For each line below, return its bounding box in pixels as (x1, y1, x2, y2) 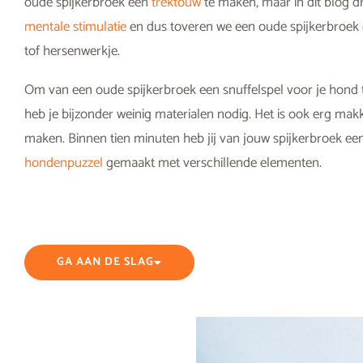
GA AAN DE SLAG (57, 252, 154, 271)
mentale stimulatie (24, 15, 126, 38)
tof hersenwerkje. (24, 39, 123, 62)
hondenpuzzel (24, 151, 103, 174)
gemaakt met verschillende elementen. (103, 151, 325, 174)
